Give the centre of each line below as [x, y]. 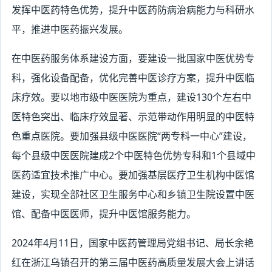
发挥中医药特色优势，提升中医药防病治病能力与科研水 [133, 10]
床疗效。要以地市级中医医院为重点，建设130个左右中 [131, 97]
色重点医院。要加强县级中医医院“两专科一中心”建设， [131, 136]
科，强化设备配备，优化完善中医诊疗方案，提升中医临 [133, 78]
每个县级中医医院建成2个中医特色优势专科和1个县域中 [133, 155]
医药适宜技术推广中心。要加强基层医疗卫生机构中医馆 [133, 175]
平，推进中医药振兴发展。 [70, 29]
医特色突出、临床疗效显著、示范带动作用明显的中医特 [133, 117]
